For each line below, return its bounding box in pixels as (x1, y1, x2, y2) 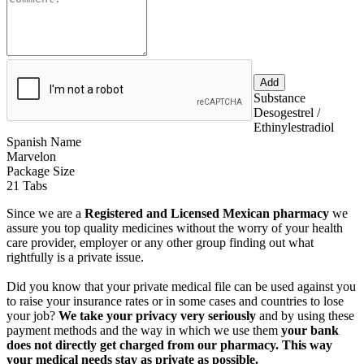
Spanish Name (6, 134, 81, 149)
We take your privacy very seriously (58, 308, 256, 323)
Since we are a (6, 206, 84, 220)
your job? (6, 308, 58, 323)
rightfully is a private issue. (6, 249, 144, 264)
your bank (281, 323, 339, 337)
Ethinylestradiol (253, 119, 334, 134)
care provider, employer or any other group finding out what (6, 235, 314, 249)
